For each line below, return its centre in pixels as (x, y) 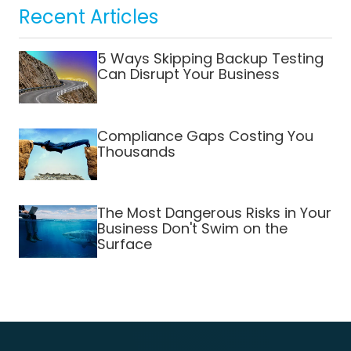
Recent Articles (89, 17)
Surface (125, 244)
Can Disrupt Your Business (188, 74)
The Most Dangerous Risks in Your (214, 213)
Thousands (136, 151)
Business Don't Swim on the (192, 229)
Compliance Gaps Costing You (205, 136)
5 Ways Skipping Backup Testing (210, 59)
